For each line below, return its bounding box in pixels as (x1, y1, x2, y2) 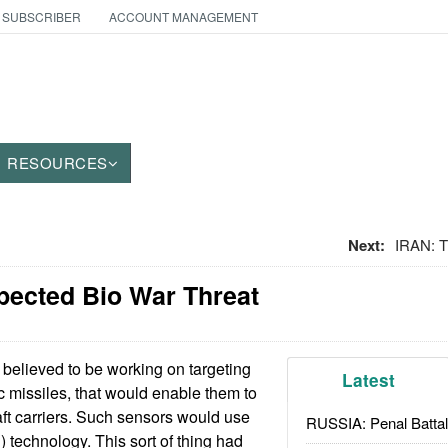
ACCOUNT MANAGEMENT (108, 8, 258, 25)
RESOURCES (7, 152, 108, 173)
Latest (342, 368, 396, 392)
